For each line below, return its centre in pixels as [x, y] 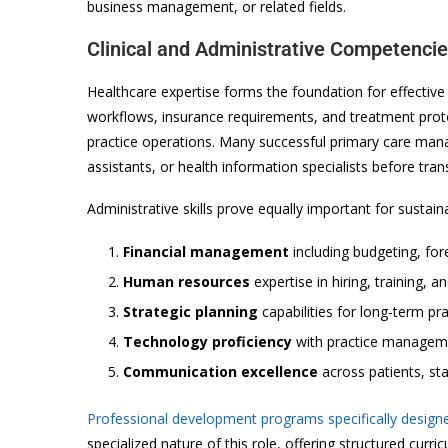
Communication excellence [220, 371]
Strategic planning [190, 311]
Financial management [206, 251]
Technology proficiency [207, 341]
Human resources [186, 281]
